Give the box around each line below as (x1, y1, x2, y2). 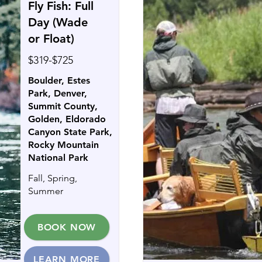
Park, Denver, (28, 88, 87, 99)
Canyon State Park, (28, 126, 112, 137)
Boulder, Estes (28, 75, 90, 86)
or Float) (28, 32, 74, 46)
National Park (28, 152, 88, 163)
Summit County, (28, 101, 98, 112)
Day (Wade (28, 15, 88, 29)
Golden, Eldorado (28, 113, 106, 125)
